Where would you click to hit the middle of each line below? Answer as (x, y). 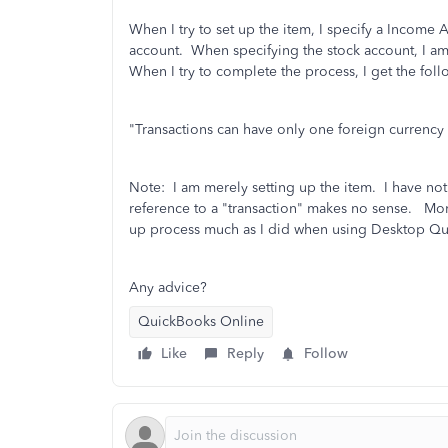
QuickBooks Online (201, 321)
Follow (326, 353)
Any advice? (168, 287)
